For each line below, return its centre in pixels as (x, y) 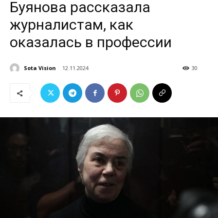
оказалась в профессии (92, 42)
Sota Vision (40, 68)
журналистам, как (72, 25)
